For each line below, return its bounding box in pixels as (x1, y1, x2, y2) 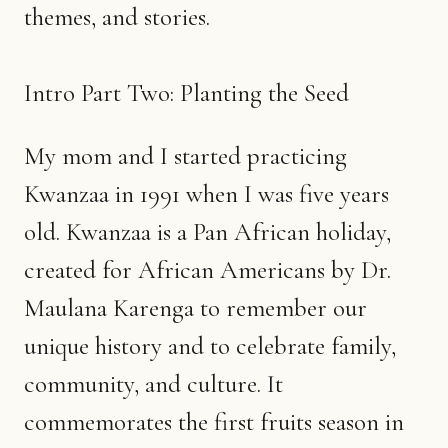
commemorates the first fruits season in (24, 406, 404, 437)
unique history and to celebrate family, (24, 330, 396, 361)
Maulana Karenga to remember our (24, 292, 367, 323)
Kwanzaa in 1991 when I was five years (24, 178, 389, 209)
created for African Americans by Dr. (24, 254, 391, 285)
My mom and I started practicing (24, 140, 347, 171)
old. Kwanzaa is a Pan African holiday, (24, 216, 391, 247)
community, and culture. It (24, 368, 283, 399)
